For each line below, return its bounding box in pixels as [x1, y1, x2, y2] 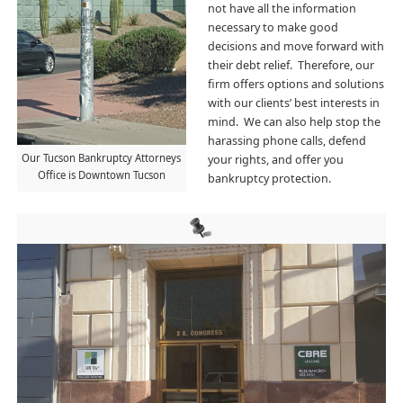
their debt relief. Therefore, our [207, 58, 374, 74]
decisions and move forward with [207, 39, 384, 55]
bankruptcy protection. [207, 171, 331, 187]
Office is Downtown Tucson [37, 168, 166, 183]
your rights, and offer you [207, 152, 344, 168]
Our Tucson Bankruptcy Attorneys [22, 151, 182, 166]
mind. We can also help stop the [207, 114, 381, 130]
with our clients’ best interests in [207, 95, 380, 112]
